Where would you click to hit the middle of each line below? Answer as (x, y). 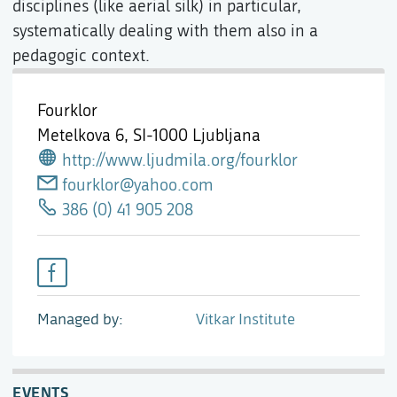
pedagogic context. (81, 56)
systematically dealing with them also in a (165, 31)
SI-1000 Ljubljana (197, 136)
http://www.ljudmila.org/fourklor (179, 160)
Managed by (78, 320)
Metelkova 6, (85, 136)
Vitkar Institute (245, 320)
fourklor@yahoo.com (137, 185)
